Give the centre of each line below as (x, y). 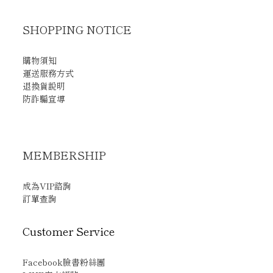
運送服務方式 (48, 73)
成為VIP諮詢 (47, 186)
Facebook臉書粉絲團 (64, 262)
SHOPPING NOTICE (77, 29)
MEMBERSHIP (66, 155)
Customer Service (69, 231)
